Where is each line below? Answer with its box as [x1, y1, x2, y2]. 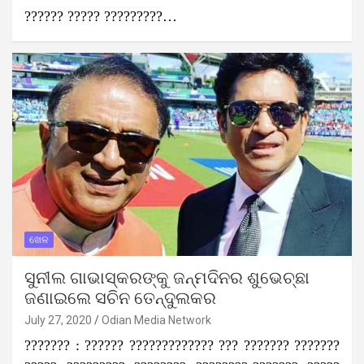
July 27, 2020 [24, 314, 92, 327]
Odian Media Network [102, 314, 211, 327]
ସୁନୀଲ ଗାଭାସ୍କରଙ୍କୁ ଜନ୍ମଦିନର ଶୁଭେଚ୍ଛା [24, 270, 310, 288]
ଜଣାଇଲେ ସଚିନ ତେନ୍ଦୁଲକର [24, 290, 216, 308]
